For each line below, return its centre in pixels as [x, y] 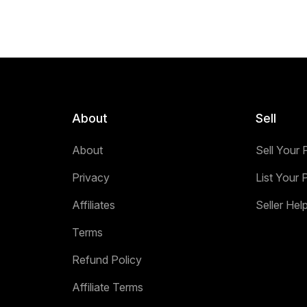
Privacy [90, 177]
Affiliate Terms [107, 287]
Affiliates [93, 205]
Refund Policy [107, 259]
